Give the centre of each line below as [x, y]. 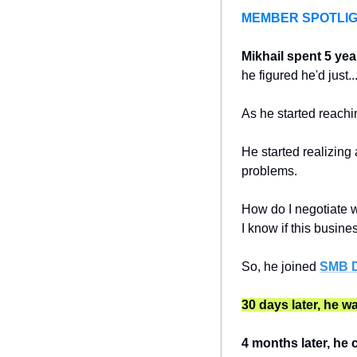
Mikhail [263, 57]
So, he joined [280, 267]
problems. [269, 171]
